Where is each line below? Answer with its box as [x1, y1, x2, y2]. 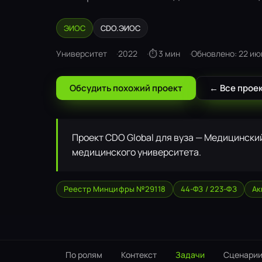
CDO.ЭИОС [101, 23, 140, 33]
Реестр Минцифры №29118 [64, 184, 166, 194]
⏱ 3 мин [149, 48, 180, 59]
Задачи [175, 249, 205, 260]
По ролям [65, 249, 102, 260]
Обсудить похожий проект [70, 82, 182, 94]
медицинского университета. [72, 146, 201, 158]
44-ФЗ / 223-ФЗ [180, 184, 237, 194]
